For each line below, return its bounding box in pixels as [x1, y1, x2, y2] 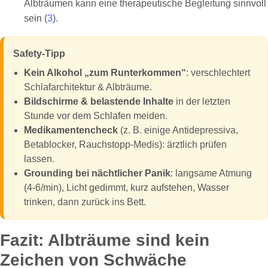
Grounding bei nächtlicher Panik [24, 167, 170, 178]
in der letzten [173, 96, 230, 106]
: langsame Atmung [170, 167, 252, 178]
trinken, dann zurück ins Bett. [24, 196, 146, 207]
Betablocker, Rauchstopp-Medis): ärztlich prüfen [24, 139, 227, 150]
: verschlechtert [186, 67, 250, 78]
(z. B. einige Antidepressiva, [118, 124, 238, 135]
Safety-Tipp [13, 48, 65, 59]
